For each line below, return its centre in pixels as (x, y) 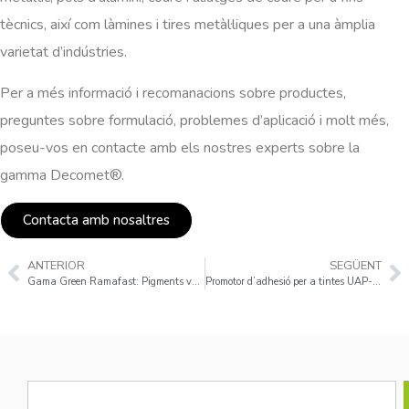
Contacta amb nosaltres (96, 220)
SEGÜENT (356, 265)
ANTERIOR (56, 265)
